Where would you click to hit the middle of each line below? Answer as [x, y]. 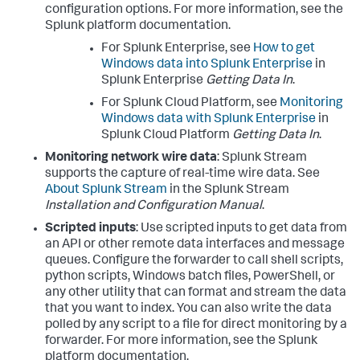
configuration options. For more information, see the [194, 11]
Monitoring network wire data [131, 159]
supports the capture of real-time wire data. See [182, 175]
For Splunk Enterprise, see [177, 49]
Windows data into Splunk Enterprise [207, 65]
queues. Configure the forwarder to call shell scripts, [194, 262]
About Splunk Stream [106, 191]
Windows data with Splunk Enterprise [209, 120]
